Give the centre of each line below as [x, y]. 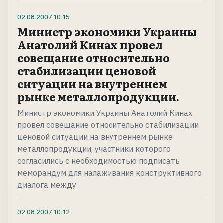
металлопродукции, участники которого [94, 149]
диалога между [47, 185]
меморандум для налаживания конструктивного [110, 173]
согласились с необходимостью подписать [99, 161]
